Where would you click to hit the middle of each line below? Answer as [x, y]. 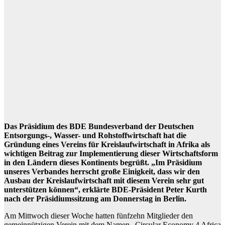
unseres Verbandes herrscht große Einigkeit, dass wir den [102, 172]
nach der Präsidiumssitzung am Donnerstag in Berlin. [95, 199]
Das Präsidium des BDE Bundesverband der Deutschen [99, 127]
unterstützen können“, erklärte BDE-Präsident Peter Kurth [105, 190]
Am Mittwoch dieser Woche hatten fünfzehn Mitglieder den [98, 216]
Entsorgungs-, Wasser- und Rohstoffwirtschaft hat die [95, 136]
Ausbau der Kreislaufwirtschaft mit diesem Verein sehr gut [104, 181]
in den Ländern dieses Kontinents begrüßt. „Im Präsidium [103, 163]
